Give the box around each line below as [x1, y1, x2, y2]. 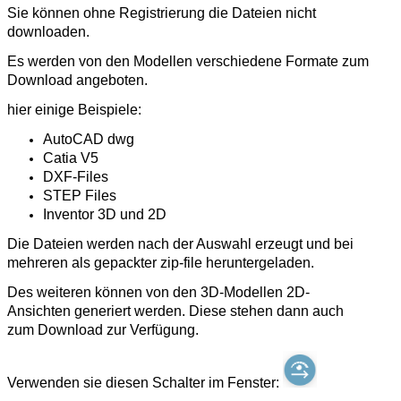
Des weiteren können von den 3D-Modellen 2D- [7, 284, 310, 300]
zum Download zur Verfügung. [7, 321, 199, 337]
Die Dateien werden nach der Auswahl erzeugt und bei [7, 235, 354, 252]
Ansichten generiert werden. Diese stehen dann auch [7, 303, 344, 319]
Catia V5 [43, 149, 98, 166]
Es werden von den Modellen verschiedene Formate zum [7, 53, 369, 69]
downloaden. [7, 23, 90, 39]
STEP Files [43, 187, 116, 203]
